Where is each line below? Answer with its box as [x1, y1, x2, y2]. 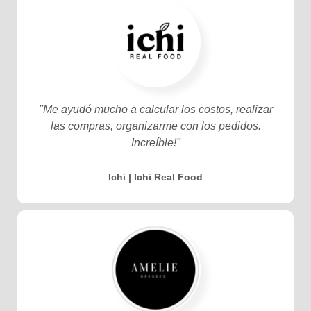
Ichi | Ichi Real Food [108, 171, 203, 183]
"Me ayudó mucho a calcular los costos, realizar [38, 103, 273, 115]
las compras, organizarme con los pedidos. [50, 119, 261, 132]
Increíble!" [131, 136, 180, 149]
